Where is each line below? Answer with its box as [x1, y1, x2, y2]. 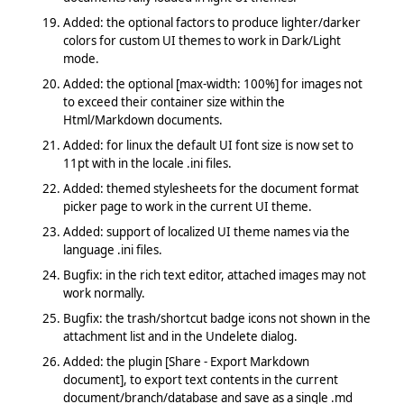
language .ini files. [62, 241, 162, 258]
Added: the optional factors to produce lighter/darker [62, 14, 361, 31]
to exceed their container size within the [62, 93, 285, 110]
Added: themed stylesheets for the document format [62, 179, 359, 197]
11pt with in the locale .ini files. [62, 154, 232, 171]
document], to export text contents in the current [62, 371, 338, 388]
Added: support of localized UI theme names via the [62, 223, 350, 240]
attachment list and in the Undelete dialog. [62, 327, 298, 344]
